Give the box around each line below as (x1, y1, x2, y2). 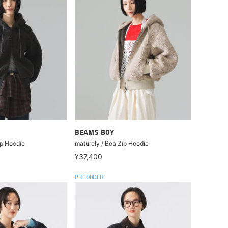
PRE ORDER (75, 174, 103, 181)
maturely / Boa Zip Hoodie (75, 139, 149, 147)
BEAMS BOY (75, 129, 115, 137)
